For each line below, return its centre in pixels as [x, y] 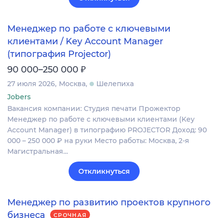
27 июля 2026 [31, 84]
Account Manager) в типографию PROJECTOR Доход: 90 [107, 130]
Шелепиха [115, 84]
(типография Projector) [59, 54]
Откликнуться [104, 172]
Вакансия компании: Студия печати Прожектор [94, 109]
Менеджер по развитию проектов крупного [109, 202]
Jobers [19, 97]
